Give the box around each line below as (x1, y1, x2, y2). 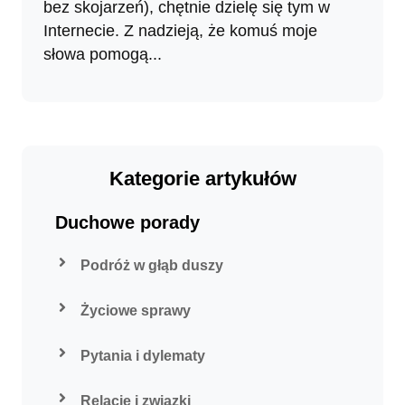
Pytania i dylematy (80, 347, 205, 363)
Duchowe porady (55, 212, 200, 232)
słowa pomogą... (43, 44, 162, 63)
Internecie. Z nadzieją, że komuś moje (43, 21, 317, 40)
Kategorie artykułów (108, 166, 297, 190)
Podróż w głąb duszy (80, 257, 223, 273)
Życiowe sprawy (80, 302, 191, 318)
